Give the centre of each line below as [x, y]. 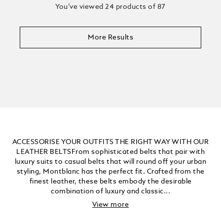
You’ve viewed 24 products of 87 [110, 7]
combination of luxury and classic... [110, 191]
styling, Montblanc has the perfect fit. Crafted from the [110, 171]
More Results [110, 37]
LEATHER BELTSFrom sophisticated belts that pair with [110, 152]
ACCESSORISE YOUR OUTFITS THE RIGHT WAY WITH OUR [110, 142]
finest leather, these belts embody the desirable [110, 181]
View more [110, 204]
